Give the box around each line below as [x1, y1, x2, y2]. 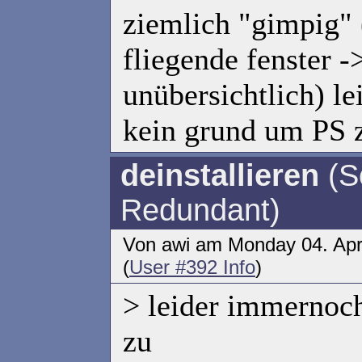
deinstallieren [120, 158, 319, 192]
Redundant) [120, 193, 280, 227]
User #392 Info [129, 256, 255, 278]
